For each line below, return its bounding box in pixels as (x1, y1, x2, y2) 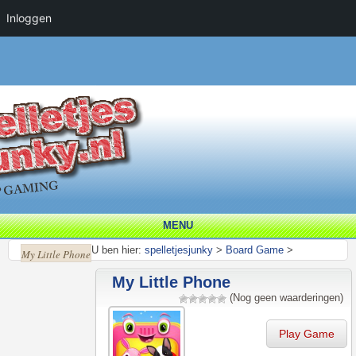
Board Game (226, 244, 284, 256)
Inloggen (6, 11, 52, 25)
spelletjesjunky (145, 244, 213, 256)
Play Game (279, 327, 335, 340)
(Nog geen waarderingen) (226, 292, 343, 304)
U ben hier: (91, 244, 141, 256)
